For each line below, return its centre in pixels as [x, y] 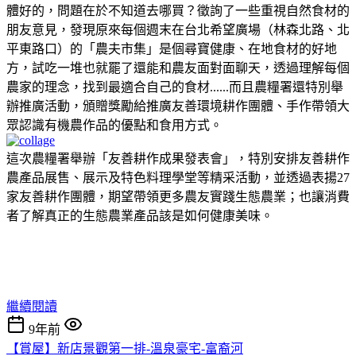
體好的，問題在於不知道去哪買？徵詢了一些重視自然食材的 [178, 10]
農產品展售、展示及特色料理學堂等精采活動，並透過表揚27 [178, 177]
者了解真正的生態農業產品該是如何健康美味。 [140, 215]
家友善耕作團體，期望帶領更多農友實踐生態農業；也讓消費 [178, 196]
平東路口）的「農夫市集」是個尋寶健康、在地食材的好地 [172, 48]
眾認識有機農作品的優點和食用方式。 [114, 125]
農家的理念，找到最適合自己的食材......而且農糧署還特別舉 [175, 87]
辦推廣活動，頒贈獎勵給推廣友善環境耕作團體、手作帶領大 [178, 106]
